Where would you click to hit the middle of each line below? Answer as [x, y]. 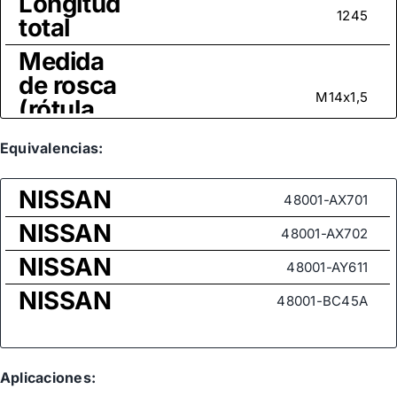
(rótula [57, 109]
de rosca [68, 85]
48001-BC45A [322, 300]
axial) [50, 132]
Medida [62, 61]
